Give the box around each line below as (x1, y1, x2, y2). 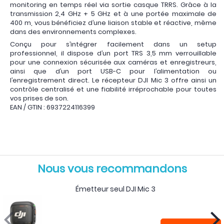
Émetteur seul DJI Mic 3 (75, 184, 155, 194)
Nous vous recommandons (37, 161, 187, 177)
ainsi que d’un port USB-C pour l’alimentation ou (10, 66, 216, 76)
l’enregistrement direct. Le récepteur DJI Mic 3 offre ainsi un (10, 75, 216, 85)
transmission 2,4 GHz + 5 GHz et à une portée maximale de (10, 9, 216, 19)
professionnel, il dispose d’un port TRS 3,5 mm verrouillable (10, 48, 216, 58)
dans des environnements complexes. (10, 27, 136, 37)
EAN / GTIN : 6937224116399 (10, 102, 95, 112)
